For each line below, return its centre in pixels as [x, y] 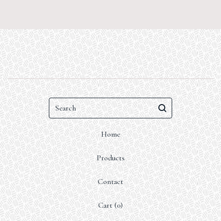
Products [110, 158]
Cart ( [108, 205]
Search [59, 103]
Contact [110, 182]
